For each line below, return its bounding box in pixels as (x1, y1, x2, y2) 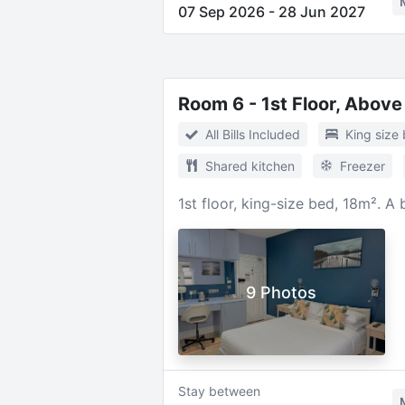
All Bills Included (204, 127, 300, 142)
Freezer (339, 158, 385, 174)
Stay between (177, 383, 260, 399)
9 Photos (246, 282, 317, 302)
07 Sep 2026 (177, 3, 265, 21)
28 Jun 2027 (278, 3, 365, 21)
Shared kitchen (204, 158, 295, 174)
